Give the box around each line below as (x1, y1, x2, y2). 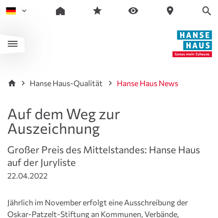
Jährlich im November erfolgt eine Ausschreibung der (7, 198, 188, 207)
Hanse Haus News (117, 78, 179, 88)
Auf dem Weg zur (7, 104, 120, 122)
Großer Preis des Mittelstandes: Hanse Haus (7, 144, 200, 155)
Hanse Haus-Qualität (29, 78, 104, 88)
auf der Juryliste (7, 156, 76, 168)
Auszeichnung (7, 119, 100, 137)
